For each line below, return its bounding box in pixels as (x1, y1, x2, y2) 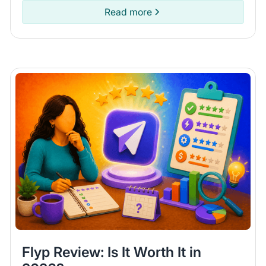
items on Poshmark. (22, 4, 108, 15)
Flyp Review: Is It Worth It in (22, 243, 202, 261)
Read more (104, 6, 153, 18)
